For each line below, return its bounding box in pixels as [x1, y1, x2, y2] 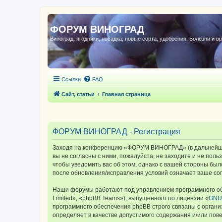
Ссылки [61, 76, 81, 82]
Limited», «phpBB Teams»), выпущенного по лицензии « [53, 194, 209, 202]
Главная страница [102, 91, 151, 97]
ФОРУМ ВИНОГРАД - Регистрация [53, 127, 180, 136]
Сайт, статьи [61, 91, 95, 97]
